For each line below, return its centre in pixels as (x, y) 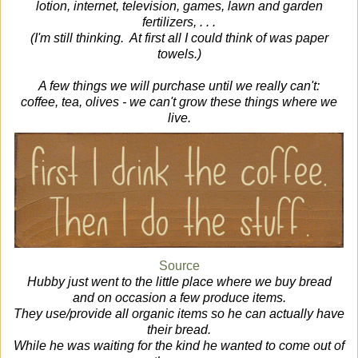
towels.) (179, 54)
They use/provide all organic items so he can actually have (179, 314)
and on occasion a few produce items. (179, 298)
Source (179, 266)
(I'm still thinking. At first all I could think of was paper (179, 38)
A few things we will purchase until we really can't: (179, 86)
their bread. (179, 330)
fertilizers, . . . (179, 22)
